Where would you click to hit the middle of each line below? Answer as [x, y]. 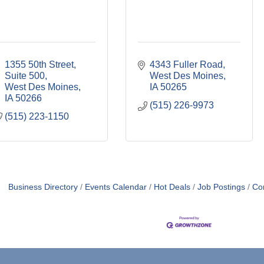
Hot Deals [172, 187]
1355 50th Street [39, 65]
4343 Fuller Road [186, 65]
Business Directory [43, 187]
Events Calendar [116, 187]
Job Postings [221, 187]
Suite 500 [25, 76]
